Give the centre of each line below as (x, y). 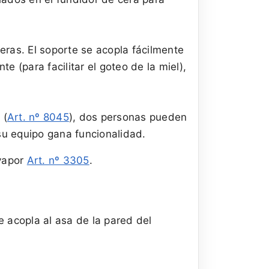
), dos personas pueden (128, 117)
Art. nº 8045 (38, 117)
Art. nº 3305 (58, 160)
